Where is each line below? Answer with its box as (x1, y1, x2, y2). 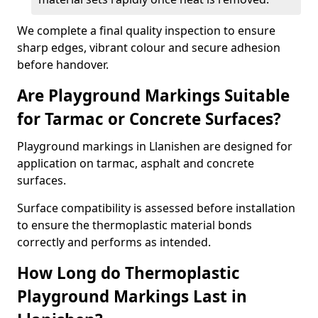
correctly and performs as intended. (17, 234, 211, 250)
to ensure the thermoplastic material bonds (17, 217, 252, 233)
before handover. (17, 57, 109, 72)
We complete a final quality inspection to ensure (17, 23, 275, 38)
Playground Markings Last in (17, 285, 247, 307)
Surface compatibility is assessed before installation (17, 200, 295, 216)
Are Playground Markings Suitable (17, 84, 290, 106)
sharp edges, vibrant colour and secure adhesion (17, 40, 280, 55)
